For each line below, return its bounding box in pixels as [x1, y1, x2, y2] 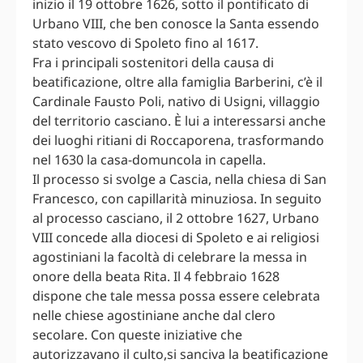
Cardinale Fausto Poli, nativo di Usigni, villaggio [32, 92, 320, 111]
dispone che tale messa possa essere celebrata [32, 287, 320, 305]
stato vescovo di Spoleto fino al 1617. [32, 34, 258, 53]
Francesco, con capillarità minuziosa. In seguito [32, 190, 322, 208]
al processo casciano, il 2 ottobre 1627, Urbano [32, 209, 319, 228]
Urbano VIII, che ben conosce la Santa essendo [32, 15, 319, 33]
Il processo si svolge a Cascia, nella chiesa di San [32, 170, 327, 189]
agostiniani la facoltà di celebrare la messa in [32, 248, 307, 267]
